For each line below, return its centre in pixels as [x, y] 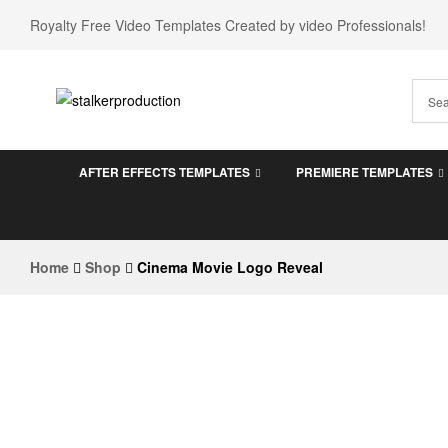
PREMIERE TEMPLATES [365, 172]
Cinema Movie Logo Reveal [230, 267]
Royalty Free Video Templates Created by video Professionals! [228, 24]
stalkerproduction [165, 136]
